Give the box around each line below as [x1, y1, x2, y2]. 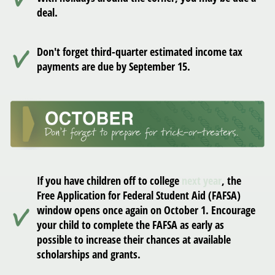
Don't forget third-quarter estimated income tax [37, 44, 242, 60]
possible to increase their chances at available [37, 231, 231, 247]
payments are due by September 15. [37, 59, 190, 74]
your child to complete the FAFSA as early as [37, 217, 224, 232]
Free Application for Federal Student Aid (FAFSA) [37, 187, 241, 203]
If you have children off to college [37, 172, 182, 188]
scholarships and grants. [37, 246, 141, 261]
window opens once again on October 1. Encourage [37, 202, 255, 217]
